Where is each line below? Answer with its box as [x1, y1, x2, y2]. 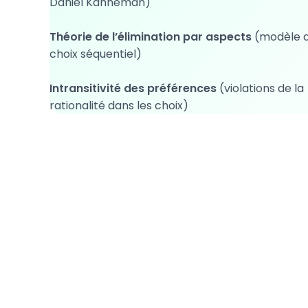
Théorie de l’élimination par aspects [49, 29, 254, 45]
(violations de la [219, 80, 304, 96]
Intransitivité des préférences [49, 80, 219, 96]
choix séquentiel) [49, 46, 142, 62]
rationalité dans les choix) [49, 98, 188, 113]
